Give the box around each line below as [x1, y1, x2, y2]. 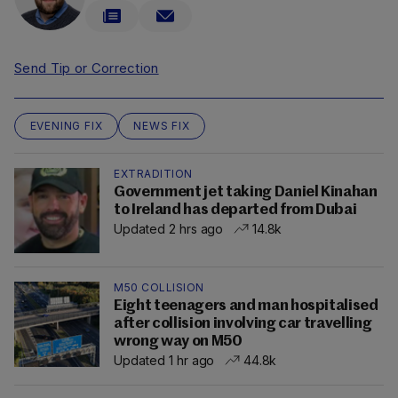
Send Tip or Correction [14, 59, 159, 76]
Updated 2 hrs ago [114, 220, 224, 236]
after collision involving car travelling [114, 315, 372, 331]
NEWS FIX [133, 118, 190, 132]
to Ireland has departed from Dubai [114, 202, 357, 218]
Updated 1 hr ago [114, 352, 215, 368]
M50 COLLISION [114, 280, 204, 294]
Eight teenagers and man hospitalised [114, 298, 378, 314]
